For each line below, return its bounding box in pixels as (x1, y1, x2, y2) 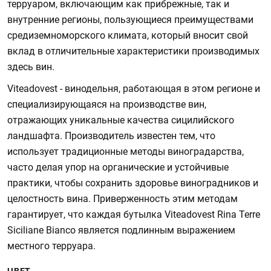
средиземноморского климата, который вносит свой (7, 30, 248, 41)
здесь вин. (7, 61, 54, 73)
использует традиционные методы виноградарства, (7, 146, 244, 157)
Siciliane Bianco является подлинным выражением (7, 224, 235, 236)
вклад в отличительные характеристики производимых (7, 45, 260, 57)
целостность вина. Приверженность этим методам (7, 193, 238, 204)
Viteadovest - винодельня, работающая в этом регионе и (7, 83, 260, 94)
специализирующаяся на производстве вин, (7, 99, 206, 110)
